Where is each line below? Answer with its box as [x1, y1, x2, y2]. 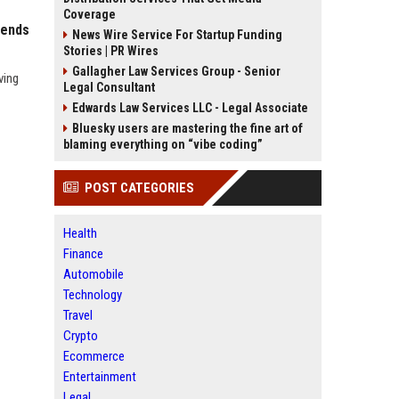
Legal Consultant [63, 80, 155, 94]
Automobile [63, 266, 124, 282]
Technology [63, 287, 122, 303]
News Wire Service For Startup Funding [72, 28, 282, 42]
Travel [63, 307, 93, 323]
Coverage [63, 7, 116, 21]
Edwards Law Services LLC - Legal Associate [72, 101, 308, 115]
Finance [63, 246, 103, 262]
